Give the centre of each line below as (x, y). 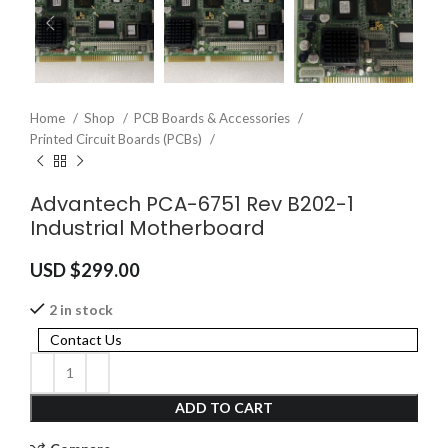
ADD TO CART (224, 407)
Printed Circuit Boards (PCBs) (117, 138)
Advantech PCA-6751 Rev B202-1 (192, 203)
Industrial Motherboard (147, 227)
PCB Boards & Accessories (213, 117)
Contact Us (85, 339)
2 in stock (81, 309)
